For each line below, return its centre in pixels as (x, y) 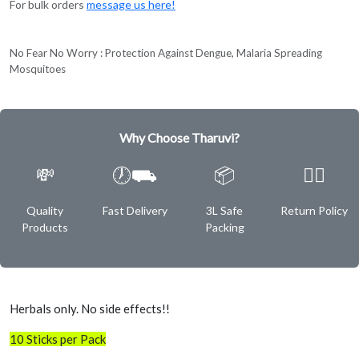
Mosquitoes (38, 69)
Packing (224, 227)
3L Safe (224, 210)
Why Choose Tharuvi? (179, 137)
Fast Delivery (135, 210)
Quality (45, 210)
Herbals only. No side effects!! (90, 308)
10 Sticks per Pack (58, 339)
